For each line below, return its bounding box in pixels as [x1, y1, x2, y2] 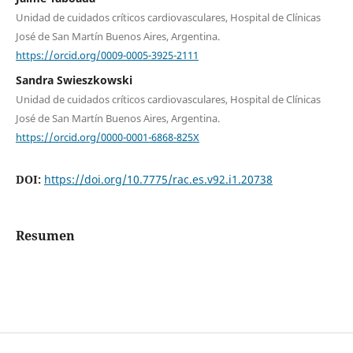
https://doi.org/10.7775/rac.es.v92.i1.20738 [43, 172, 273, 188]
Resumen [15, 226, 75, 244]
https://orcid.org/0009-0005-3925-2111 [15, 47, 199, 62]
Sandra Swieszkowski [15, 72, 132, 87]
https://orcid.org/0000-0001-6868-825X [15, 129, 199, 144]
